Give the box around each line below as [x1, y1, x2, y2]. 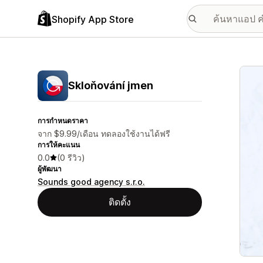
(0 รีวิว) [57, 153, 85, 163]
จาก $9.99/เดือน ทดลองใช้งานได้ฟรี [38, 129, 170, 139]
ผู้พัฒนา [38, 164, 62, 173]
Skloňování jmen [68, 79, 153, 92]
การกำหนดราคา [38, 116, 88, 125]
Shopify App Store [52, 13, 134, 25]
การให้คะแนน [38, 140, 80, 149]
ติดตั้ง [109, 196, 131, 208]
